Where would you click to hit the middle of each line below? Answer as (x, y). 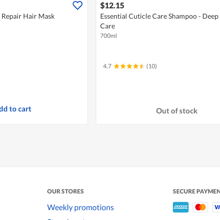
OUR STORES (66, 192)
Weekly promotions (81, 207)
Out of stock (177, 110)
